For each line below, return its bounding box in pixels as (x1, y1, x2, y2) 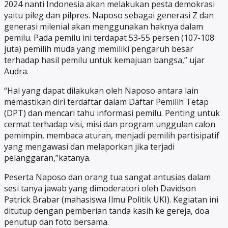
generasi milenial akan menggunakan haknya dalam (4, 21, 203, 33)
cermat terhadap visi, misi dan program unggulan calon (4, 119, 215, 130)
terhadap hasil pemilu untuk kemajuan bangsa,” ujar (4, 54, 205, 66)
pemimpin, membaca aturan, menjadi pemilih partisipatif (4, 130, 219, 141)
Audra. (4, 66, 28, 77)
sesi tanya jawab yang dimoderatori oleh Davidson (4, 183, 196, 194)
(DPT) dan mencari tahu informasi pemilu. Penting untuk (4, 107, 220, 119)
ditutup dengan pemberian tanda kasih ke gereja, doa (4, 205, 209, 217)
